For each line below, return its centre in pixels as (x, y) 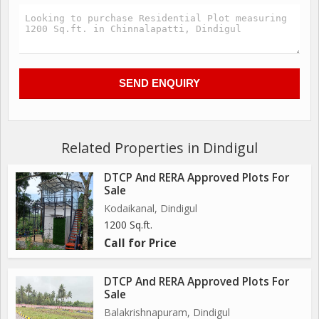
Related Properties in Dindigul (159, 148)
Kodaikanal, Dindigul (151, 208)
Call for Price (140, 243)
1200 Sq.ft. (128, 225)
